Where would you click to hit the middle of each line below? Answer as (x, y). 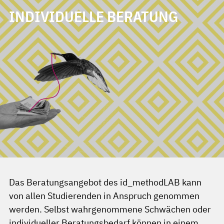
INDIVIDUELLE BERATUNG (93, 16)
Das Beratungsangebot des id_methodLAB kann (105, 182)
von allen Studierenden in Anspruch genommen (104, 196)
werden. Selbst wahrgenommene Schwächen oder (110, 209)
